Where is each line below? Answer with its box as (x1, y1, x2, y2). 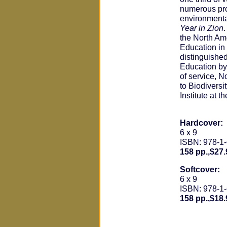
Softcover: (180, 165, 220, 174)
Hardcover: (180, 118, 223, 127)
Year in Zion (180, 23, 223, 32)
